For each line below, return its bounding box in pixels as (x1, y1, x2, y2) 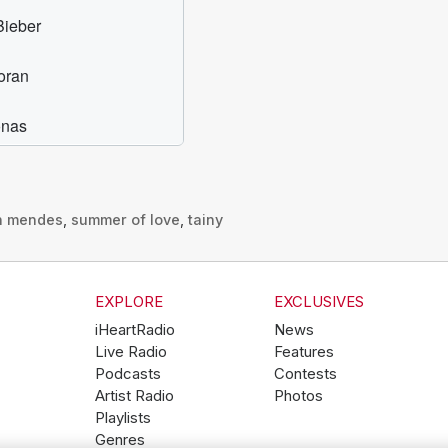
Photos (273, 387, 323, 406)
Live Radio (94, 343, 167, 362)
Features (273, 343, 334, 362)
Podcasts (94, 365, 161, 384)
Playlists (94, 409, 151, 428)
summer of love (70, 211, 180, 229)
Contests (273, 365, 337, 384)
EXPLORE (94, 293, 163, 312)
